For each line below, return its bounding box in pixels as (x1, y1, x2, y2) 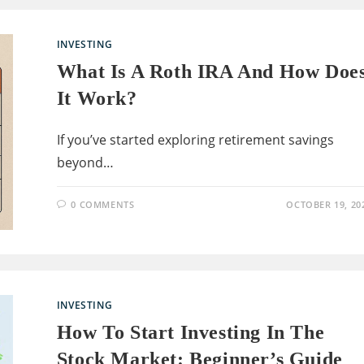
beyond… (56, 154, 114, 172)
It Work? (56, 88, 137, 110)
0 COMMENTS (71, 198, 135, 211)
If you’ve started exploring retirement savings (56, 131, 334, 149)
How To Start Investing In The (56, 322, 325, 344)
